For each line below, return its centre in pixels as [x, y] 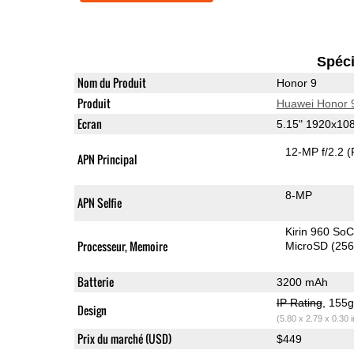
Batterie [95, 281]
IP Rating [299, 302]
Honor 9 [296, 83]
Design [92, 310]
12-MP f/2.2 [316, 151]
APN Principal [107, 159]
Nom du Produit [111, 82]
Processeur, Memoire [122, 246]
